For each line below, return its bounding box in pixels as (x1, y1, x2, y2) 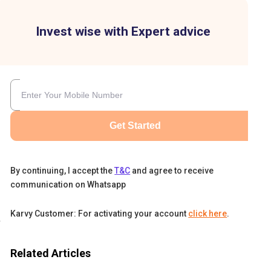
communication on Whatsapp (10, 180, 126, 189)
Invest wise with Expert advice (36, 24, 211, 39)
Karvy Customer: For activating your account (10, 209, 187, 218)
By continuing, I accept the (10, 166, 113, 175)
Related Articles (10, 246, 91, 260)
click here (188, 209, 227, 218)
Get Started (109, 120, 162, 131)
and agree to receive (132, 166, 214, 175)
